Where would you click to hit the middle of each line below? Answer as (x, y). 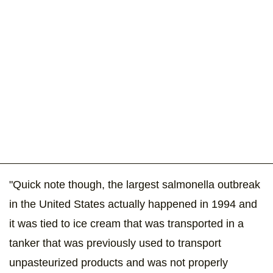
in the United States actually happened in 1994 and (133, 204)
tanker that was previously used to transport (115, 243)
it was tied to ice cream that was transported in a (126, 223)
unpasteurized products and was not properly (119, 262)
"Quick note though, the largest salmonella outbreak (135, 184)
